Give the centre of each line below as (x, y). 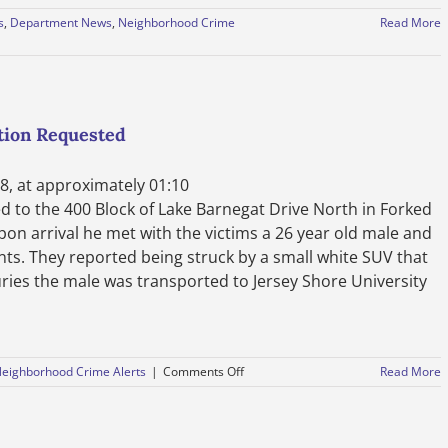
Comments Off (203, 371)
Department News (61, 22)
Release (265, 406)
